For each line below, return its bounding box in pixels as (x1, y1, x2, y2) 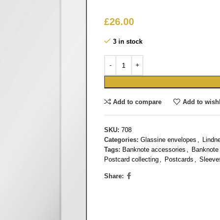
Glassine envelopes (140, 136, 197, 143)
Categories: (104, 136, 139, 143)
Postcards (165, 156, 194, 163)
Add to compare (113, 98, 162, 106)
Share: (104, 172, 124, 180)
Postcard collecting (104, 156, 159, 163)
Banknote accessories (122, 146, 186, 153)
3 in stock (113, 38, 143, 45)
